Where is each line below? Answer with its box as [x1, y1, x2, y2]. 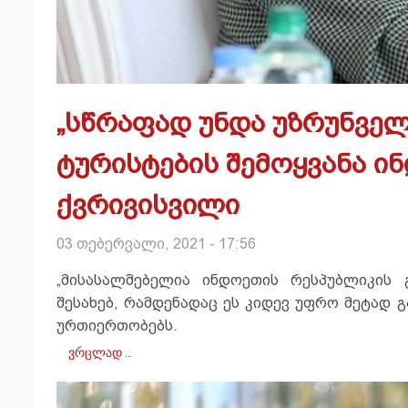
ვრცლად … [68, 345, 132, 361]
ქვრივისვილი [56, 189, 240, 220]
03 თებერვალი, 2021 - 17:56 [56, 236, 256, 252]
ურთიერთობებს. [56, 318, 178, 334]
